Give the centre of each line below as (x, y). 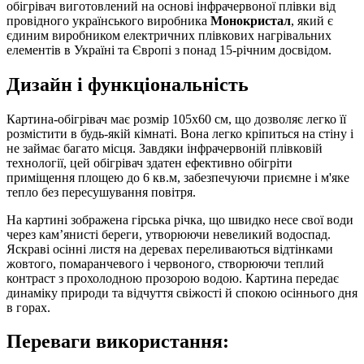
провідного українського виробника (108, 20)
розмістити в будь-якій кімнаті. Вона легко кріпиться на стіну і (180, 133)
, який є (312, 20)
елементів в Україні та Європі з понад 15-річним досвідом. (169, 50)
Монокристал (251, 20)
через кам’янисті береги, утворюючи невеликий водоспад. (169, 234)
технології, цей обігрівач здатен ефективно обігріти (149, 162)
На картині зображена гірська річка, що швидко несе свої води (180, 219)
